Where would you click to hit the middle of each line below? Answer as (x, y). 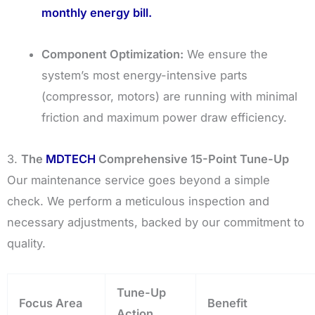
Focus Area (51, 303)
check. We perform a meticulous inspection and (138, 201)
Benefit (228, 303)
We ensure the (226, 54)
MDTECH (71, 159)
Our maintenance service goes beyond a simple (139, 180)
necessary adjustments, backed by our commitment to (156, 222)
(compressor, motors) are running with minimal (170, 96)
